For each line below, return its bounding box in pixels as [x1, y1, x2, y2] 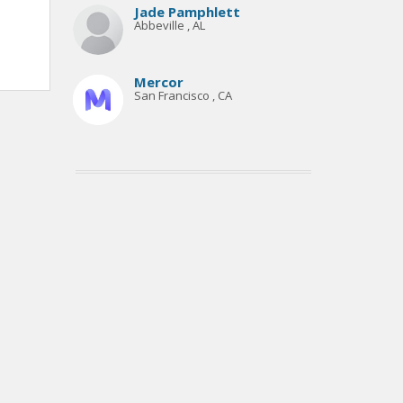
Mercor [133, 73, 184, 91]
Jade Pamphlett [133, 3, 240, 21]
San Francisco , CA [133, 87, 232, 103]
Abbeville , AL [133, 17, 205, 33]
